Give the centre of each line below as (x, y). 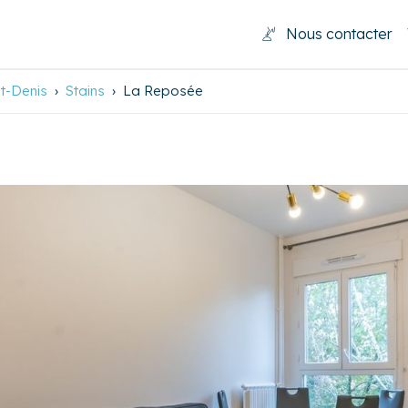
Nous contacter (339, 34)
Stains (85, 91)
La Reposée (163, 91)
